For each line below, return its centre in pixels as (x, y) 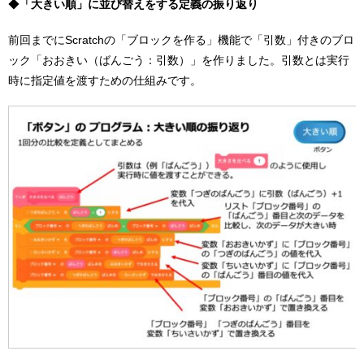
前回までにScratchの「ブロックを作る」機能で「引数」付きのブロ (181, 39)
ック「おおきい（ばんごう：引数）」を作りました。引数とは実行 (179, 60)
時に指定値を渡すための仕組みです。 (105, 80)
